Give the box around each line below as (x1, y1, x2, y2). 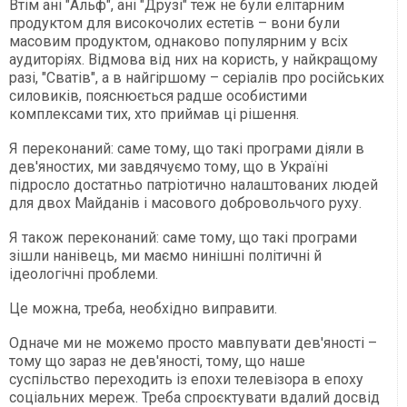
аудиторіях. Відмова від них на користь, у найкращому (9, 50, 378, 68)
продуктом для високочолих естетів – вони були (9, 14, 340, 32)
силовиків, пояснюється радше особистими (9, 86, 307, 104)
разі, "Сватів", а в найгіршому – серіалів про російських (9, 68, 384, 86)
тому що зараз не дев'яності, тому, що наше (9, 352, 305, 370)
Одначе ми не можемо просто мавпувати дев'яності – (9, 333, 377, 352)
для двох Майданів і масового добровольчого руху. (9, 194, 362, 212)
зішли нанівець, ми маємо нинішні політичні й (9, 246, 322, 264)
